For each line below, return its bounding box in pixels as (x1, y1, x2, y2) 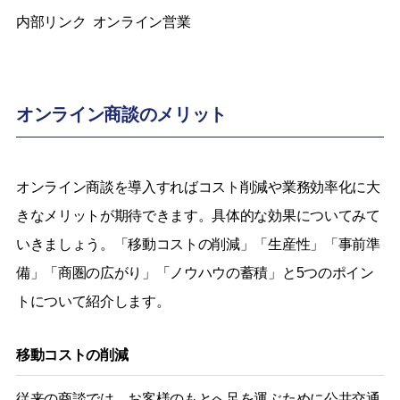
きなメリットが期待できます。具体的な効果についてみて (15, 207, 380, 223)
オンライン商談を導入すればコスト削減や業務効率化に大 (15, 179, 380, 195)
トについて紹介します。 (15, 293, 171, 309)
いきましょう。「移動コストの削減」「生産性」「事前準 (15, 236, 380, 252)
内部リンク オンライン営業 (15, 13, 191, 29)
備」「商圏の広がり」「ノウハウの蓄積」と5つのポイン (15, 264, 374, 280)
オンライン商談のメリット (15, 104, 228, 124)
